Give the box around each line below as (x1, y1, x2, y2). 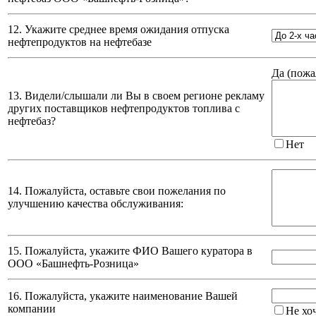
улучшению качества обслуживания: (8, 197, 183, 210)
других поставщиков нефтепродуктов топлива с (8, 102, 240, 115)
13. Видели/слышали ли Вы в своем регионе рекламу (8, 90, 265, 102)
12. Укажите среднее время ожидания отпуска (8, 23, 229, 36)
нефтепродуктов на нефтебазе (8, 36, 152, 49)
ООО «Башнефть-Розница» (8, 257, 139, 270)
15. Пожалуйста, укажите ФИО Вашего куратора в (8, 245, 253, 257)
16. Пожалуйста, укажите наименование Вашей (8, 290, 238, 303)
